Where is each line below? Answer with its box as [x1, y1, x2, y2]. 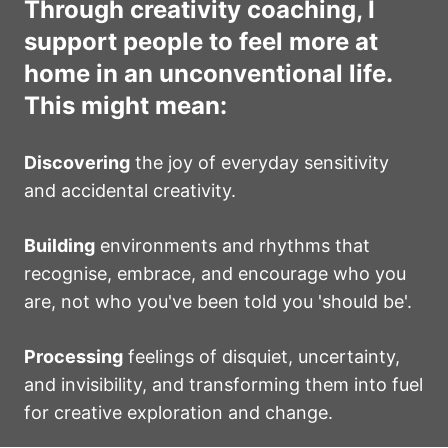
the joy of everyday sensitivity [130, 152, 389, 173]
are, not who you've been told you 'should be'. [24, 291, 412, 312]
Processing [24, 346, 123, 367]
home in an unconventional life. [24, 59, 392, 88]
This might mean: [24, 91, 227, 120]
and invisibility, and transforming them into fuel [24, 374, 423, 395]
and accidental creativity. [24, 180, 236, 201]
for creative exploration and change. [24, 402, 333, 423]
